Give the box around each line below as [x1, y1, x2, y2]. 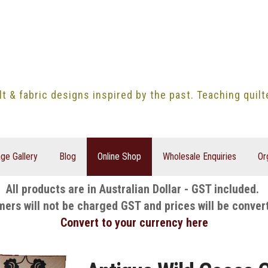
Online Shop [97, 150, 141, 162]
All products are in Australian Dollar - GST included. [6, 181, 262, 196]
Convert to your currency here [60, 215, 208, 230]
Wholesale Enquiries [162, 150, 236, 162]
